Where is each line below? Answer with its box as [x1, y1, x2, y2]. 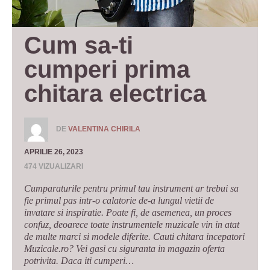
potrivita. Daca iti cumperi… [24, 256, 134, 266]
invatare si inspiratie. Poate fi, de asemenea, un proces [24, 207, 231, 218]
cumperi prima [24, 56, 190, 83]
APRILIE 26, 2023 [24, 148, 83, 156]
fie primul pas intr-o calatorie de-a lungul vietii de [24, 195, 214, 206]
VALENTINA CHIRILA [68, 125, 140, 134]
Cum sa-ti [24, 32, 133, 58]
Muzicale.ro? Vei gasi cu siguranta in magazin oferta [24, 243, 225, 254]
